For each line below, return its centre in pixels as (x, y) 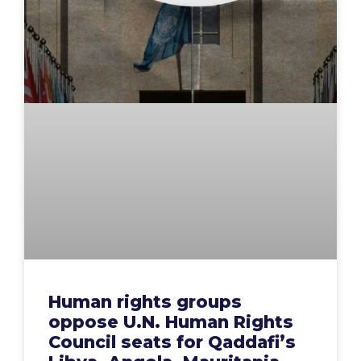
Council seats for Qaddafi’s (172, 342)
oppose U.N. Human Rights (171, 322)
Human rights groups (145, 302)
